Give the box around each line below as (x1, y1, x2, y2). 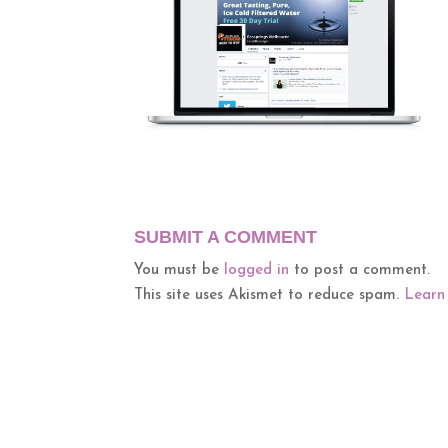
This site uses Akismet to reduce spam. (134, 287, 405, 303)
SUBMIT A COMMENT (134, 226, 318, 247)
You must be (134, 262, 225, 278)
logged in (224, 262, 290, 278)
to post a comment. (289, 262, 431, 278)
